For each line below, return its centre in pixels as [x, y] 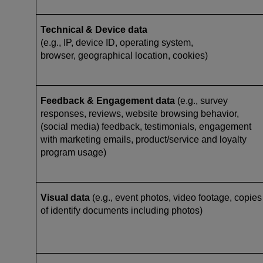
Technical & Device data [94, 29]
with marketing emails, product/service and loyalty [144, 139]
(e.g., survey [201, 100]
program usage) [73, 152]
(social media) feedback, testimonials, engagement [146, 126]
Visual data [66, 197]
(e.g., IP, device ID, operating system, [117, 42]
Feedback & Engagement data [108, 100]
